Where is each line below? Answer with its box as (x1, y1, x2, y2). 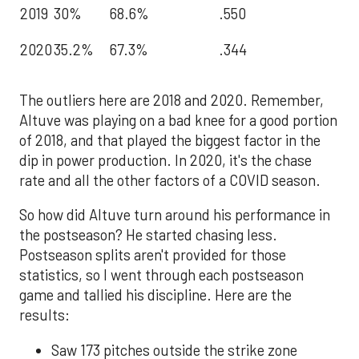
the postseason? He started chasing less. (19, 226, 277, 244)
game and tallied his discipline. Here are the (19, 286, 292, 305)
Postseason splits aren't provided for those (19, 246, 286, 264)
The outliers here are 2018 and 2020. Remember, (19, 91, 324, 109)
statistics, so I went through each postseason (19, 266, 304, 284)
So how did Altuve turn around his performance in (19, 206, 330, 224)
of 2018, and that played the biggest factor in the (19, 131, 321, 149)
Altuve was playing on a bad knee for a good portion (19, 111, 337, 129)
